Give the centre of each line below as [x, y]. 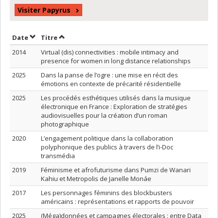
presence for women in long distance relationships [116, 61]
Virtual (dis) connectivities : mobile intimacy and [110, 52]
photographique [65, 124]
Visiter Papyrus [44, 10]
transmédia [58, 156]
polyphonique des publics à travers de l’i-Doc [107, 147]
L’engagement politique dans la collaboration [107, 138]
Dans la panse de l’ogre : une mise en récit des [109, 75]
